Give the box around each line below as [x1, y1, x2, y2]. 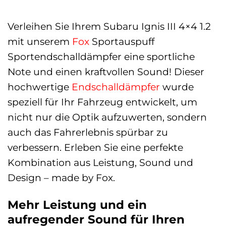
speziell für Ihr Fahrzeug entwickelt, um [8, 95, 197, 108]
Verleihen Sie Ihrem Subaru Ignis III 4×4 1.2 [8, 20, 211, 32]
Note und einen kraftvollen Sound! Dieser [8, 65, 204, 78]
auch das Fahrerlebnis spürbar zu [8, 126, 168, 138]
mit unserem [8, 35, 72, 47]
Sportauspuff [89, 35, 154, 47]
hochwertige [8, 80, 72, 93]
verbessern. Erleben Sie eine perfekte [8, 141, 183, 153]
